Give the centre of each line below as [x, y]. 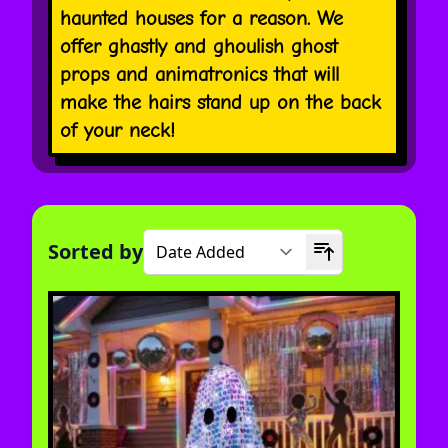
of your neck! [117, 131]
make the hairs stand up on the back [220, 103]
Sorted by [95, 252]
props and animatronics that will [199, 75]
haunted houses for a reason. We [201, 19]
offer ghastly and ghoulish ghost [199, 47]
